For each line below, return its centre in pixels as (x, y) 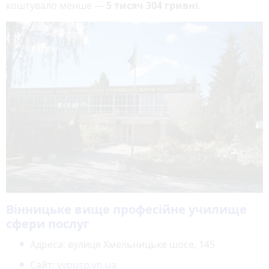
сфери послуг (48, 224)
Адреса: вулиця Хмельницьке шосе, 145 (122, 245)
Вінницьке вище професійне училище (126, 210)
